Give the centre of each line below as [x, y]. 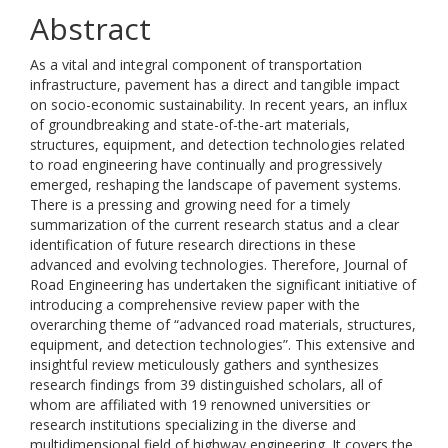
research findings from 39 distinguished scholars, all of [206, 384]
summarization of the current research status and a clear [214, 224]
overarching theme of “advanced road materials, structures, [223, 324]
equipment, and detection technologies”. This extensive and [222, 344]
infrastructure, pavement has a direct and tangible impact [215, 84]
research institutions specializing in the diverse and [193, 424]
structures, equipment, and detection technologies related [217, 144]
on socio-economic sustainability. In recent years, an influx [218, 104]
